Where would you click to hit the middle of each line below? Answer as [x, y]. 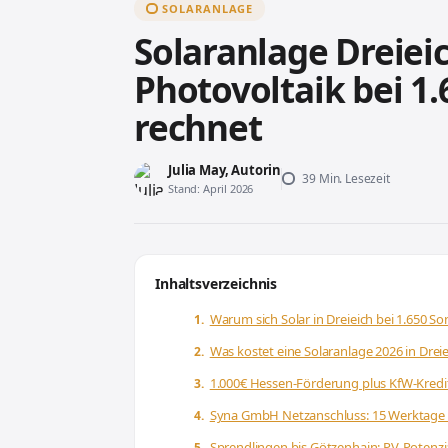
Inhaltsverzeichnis [216, 283]
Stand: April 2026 [211, 188]
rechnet [198, 127]
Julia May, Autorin [225, 170]
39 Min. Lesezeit [344, 178]
